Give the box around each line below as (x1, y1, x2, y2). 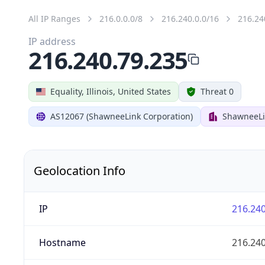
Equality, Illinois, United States (50, 85, 171, 97)
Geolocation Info (34, 162, 125, 179)
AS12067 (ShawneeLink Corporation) (50, 110, 193, 122)
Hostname (38, 235, 86, 249)
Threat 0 (201, 85, 234, 97)
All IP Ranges (28, 12, 80, 24)
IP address (28, 34, 76, 48)
